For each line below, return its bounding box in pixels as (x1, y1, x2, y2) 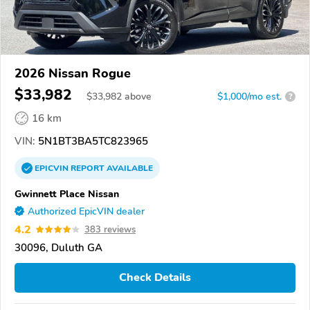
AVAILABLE (104, 162, 153, 174)
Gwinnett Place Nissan (15, 186, 119, 201)
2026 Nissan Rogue (15, 64, 131, 82)
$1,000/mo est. (217, 89, 282, 103)
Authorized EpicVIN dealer (28, 204, 145, 218)
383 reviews (84, 223, 136, 236)
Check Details (119, 270, 191, 286)
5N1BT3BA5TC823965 (35, 134, 148, 148)
